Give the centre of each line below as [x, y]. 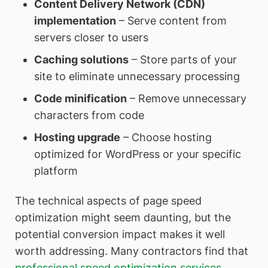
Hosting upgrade [77, 137]
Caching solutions [81, 59]
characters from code [89, 115]
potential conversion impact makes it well [120, 234]
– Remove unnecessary [186, 98]
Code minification [80, 98]
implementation [75, 20]
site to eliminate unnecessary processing [137, 76]
